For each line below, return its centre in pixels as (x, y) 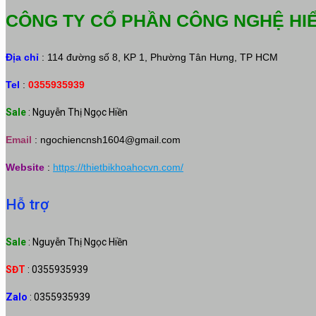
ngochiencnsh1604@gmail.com (110, 139)
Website (25, 167)
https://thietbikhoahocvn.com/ (118, 167)
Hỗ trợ (27, 204)
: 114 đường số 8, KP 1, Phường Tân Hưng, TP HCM (158, 57)
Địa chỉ (22, 57)
